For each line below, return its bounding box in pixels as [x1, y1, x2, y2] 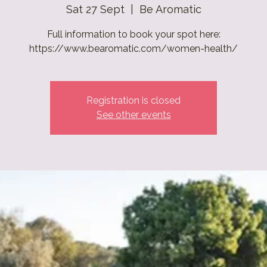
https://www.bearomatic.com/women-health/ [29, 43, 238, 54]
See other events [96, 109, 171, 120]
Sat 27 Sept [66, 3, 125, 15]
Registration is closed [86, 95, 181, 106]
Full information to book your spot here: [46, 29, 221, 40]
